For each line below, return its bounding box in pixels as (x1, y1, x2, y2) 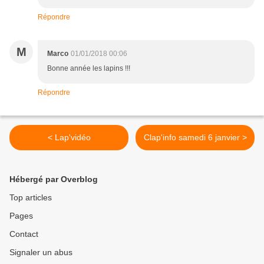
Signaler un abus (9, 247, 72, 258)
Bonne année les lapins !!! (47, 64, 130, 73)
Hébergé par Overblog (9, 174, 98, 184)
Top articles (9, 193, 52, 203)
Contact (9, 229, 38, 239)
